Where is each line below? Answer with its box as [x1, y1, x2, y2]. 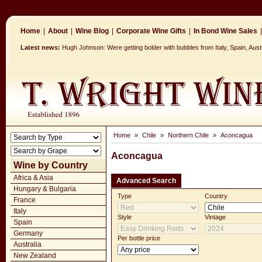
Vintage [205, 213, 226, 220]
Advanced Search [116, 177, 176, 185]
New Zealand [13, 251, 56, 260]
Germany [13, 229, 43, 237]
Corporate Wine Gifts [116, 27, 186, 35]
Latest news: [20, 44, 60, 51]
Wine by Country [13, 160, 88, 170]
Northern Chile [168, 132, 209, 139]
